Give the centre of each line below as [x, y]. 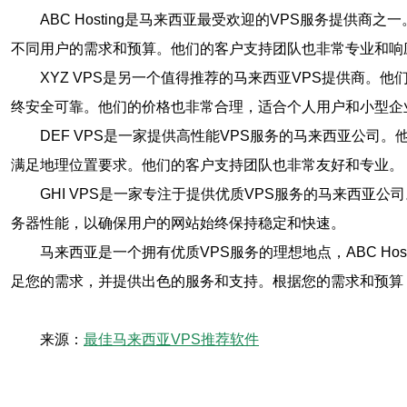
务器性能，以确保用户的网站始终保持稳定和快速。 [178, 223]
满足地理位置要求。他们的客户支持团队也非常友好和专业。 [207, 165]
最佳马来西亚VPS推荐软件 [171, 339]
